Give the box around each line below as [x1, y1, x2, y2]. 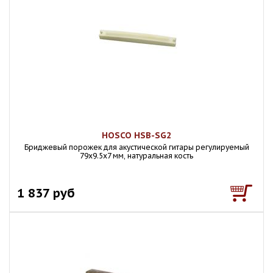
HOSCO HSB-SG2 [102, 130, 171, 141]
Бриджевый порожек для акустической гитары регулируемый [24, 143, 249, 152]
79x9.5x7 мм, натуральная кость [80, 151, 193, 160]
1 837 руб [17, 185, 75, 201]
